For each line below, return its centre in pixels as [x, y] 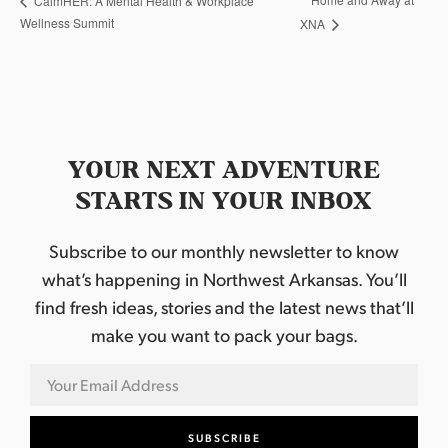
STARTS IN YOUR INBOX [224, 201]
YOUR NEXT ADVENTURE [224, 170]
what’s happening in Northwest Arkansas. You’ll [224, 278]
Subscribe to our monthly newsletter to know [224, 250]
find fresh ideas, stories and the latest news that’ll [224, 306]
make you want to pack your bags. [224, 334]
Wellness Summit [67, 22]
